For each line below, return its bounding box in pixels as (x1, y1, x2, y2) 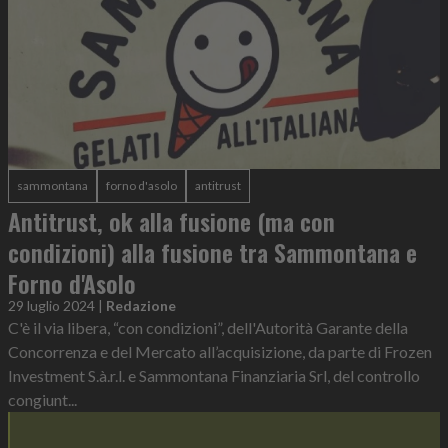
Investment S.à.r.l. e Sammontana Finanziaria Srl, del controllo (8, 366, 420, 386)
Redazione (106, 297, 176, 315)
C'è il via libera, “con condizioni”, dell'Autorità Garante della (8, 318, 408, 338)
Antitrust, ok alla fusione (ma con (8, 203, 335, 240)
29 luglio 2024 (8, 297, 95, 315)
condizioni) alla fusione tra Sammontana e (8, 234, 417, 271)
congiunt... (8, 390, 77, 410)
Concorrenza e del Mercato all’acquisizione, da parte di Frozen (8, 342, 432, 362)
